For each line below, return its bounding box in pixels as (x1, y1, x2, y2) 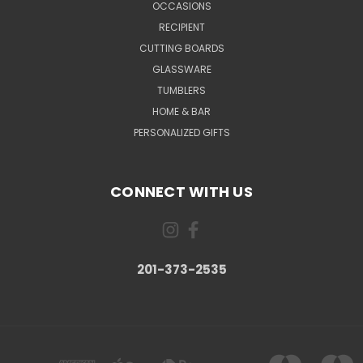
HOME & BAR (152, 104, 211, 118)
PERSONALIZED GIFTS (133, 125, 230, 139)
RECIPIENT (158, 19, 205, 34)
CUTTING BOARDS (139, 41, 224, 55)
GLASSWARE (152, 62, 211, 76)
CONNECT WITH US (110, 181, 253, 202)
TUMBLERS (157, 83, 206, 97)
